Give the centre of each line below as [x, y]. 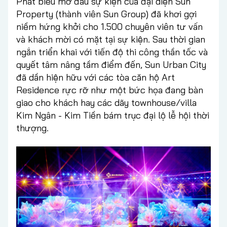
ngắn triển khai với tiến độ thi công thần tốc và [112, 52]
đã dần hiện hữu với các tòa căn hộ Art [96, 77]
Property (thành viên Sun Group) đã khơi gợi [106, 14]
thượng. [32, 128]
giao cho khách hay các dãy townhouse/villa [106, 102]
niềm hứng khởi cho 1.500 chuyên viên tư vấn [109, 26]
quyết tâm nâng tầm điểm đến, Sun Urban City [111, 64]
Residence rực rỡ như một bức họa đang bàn [110, 90]
